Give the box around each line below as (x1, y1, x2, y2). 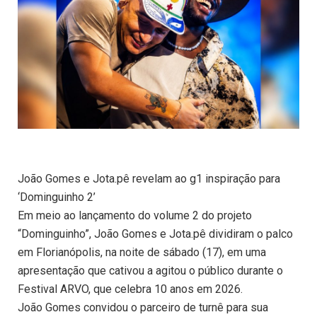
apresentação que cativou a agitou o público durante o (18, 264, 283, 278)
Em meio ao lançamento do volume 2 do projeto (18, 209, 252, 223)
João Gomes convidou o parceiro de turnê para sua (18, 301, 268, 315)
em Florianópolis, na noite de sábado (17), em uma (18, 246, 266, 260)
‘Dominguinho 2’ (18, 190, 96, 204)
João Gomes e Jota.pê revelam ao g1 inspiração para (18, 172, 280, 186)
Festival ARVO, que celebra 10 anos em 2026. (18, 282, 243, 296)
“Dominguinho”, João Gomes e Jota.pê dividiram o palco (18, 227, 293, 241)
